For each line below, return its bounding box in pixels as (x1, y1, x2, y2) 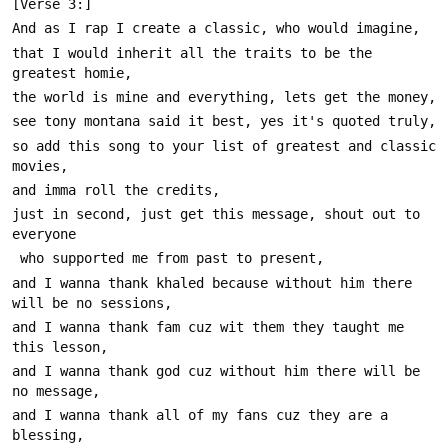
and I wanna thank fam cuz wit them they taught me (12, 318, 404, 335)
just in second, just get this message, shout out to (12, 206, 420, 223)
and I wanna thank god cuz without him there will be (12, 363, 420, 380)
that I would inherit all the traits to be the (12, 44, 372, 61)
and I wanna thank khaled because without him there (12, 274, 412, 291)
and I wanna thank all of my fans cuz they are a (12, 407, 388, 424)
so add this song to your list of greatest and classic (12, 137, 436, 154)
